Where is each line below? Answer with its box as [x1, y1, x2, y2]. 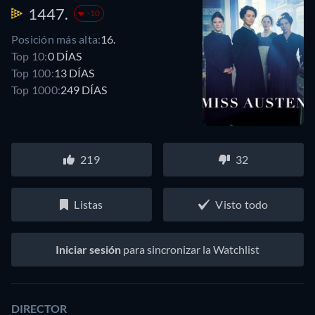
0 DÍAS [47, 49, 82, 63]
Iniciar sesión [56, 243, 121, 257]
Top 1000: [11, 82, 61, 96]
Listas [74, 198, 103, 212]
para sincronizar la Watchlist [121, 243, 259, 257]
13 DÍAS [53, 65, 94, 79]
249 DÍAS [60, 82, 108, 96]
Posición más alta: [11, 32, 101, 46]
